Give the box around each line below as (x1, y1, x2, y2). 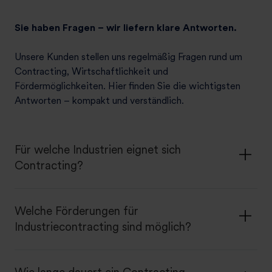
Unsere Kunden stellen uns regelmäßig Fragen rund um (15, 51, 242, 63)
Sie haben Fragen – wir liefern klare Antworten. (15, 22, 237, 34)
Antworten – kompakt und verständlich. (15, 95, 184, 107)
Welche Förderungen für (15, 204, 138, 219)
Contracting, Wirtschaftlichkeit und (15, 66, 168, 78)
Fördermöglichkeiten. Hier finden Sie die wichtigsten (15, 80, 240, 92)
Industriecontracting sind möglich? (15, 220, 191, 234)
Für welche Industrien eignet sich (15, 143, 181, 157)
